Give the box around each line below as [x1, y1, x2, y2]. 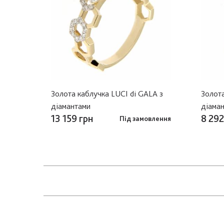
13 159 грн [51, 112, 93, 124]
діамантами [51, 100, 90, 111]
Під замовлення [119, 114, 171, 122]
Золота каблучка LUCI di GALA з [51, 88, 163, 98]
